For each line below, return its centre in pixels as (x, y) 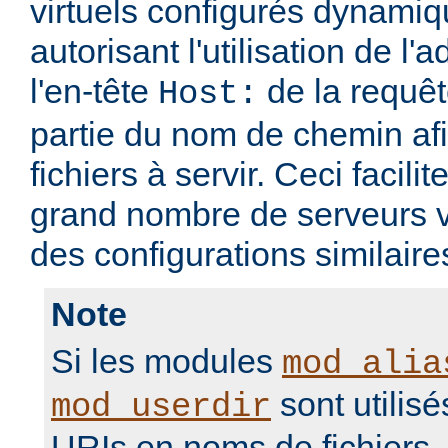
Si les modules (166, 361)
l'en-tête (94, 91)
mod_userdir (161, 407)
